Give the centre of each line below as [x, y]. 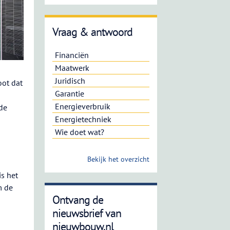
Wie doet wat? [79, 132]
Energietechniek [83, 119]
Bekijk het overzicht [118, 159]
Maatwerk [72, 68]
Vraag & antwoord [92, 32]
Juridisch [70, 81]
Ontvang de [78, 200]
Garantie [69, 93]
